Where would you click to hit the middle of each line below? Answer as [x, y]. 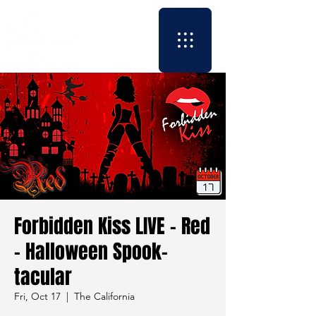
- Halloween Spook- [91, 251]
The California [104, 296]
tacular [43, 277]
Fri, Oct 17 [37, 296]
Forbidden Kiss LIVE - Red [112, 226]
